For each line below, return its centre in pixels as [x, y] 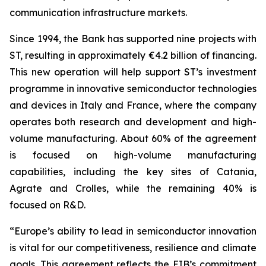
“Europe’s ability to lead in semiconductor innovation [133, 231]
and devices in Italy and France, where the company [133, 105]
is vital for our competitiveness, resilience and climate [133, 248]
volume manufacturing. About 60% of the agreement [133, 138]
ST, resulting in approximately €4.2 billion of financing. [133, 55]
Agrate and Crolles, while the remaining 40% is [133, 188]
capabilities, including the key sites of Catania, [133, 172]
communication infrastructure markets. [98, 12]
